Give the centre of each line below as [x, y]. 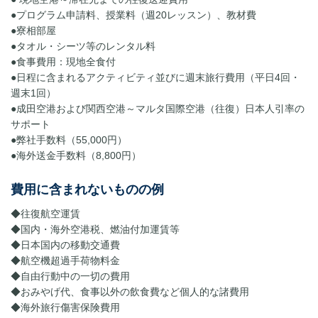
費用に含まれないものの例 [87, 190]
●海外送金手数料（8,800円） [76, 156]
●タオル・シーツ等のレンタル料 [83, 46]
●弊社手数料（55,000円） [69, 140]
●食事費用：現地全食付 [63, 62]
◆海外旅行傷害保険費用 [65, 307]
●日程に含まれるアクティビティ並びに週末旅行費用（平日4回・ [155, 78]
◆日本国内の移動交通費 [65, 245]
